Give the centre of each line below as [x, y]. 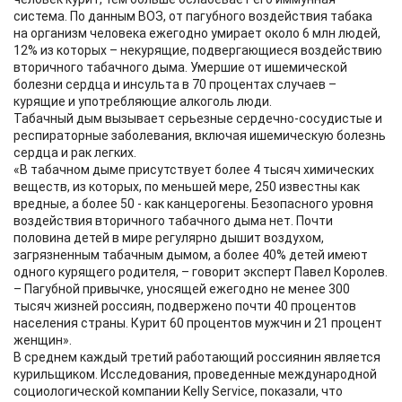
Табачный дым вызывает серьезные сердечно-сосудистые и [198, 118]
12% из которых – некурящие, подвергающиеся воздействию [198, 50]
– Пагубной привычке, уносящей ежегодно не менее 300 [182, 289]
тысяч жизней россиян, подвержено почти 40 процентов [185, 306]
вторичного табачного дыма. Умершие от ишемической [180, 67]
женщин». [43, 340]
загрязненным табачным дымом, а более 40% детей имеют [191, 255]
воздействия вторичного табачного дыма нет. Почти [173, 221]
